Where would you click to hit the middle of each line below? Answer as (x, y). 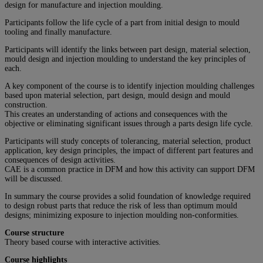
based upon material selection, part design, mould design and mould (117, 96)
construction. (26, 105)
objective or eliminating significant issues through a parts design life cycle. (129, 124)
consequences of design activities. (60, 160)
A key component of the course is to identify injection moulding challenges (129, 86)
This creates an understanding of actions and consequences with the (116, 114)
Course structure (34, 233)
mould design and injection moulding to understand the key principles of (125, 59)
